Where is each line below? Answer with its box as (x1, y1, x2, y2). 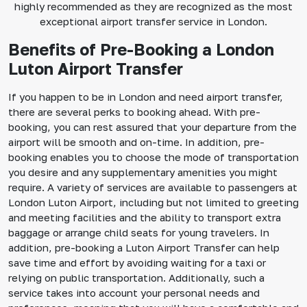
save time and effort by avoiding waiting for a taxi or (8, 256, 266, 269)
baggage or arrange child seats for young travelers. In (8, 226, 269, 239)
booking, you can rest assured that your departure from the (8, 121, 297, 134)
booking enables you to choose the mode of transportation (8, 151, 299, 164)
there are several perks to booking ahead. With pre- (8, 106, 260, 119)
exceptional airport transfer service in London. (40, 15, 267, 28)
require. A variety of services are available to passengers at (8, 181, 297, 194)
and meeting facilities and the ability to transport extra (8, 211, 281, 224)
